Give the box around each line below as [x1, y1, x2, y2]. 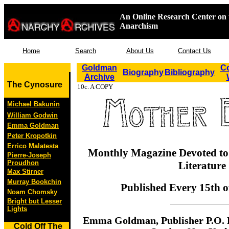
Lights [7, 205, 27, 213]
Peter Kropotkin [7, 132, 57, 140]
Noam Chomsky [7, 188, 57, 196]
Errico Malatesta [7, 142, 58, 150]
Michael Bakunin [7, 100, 60, 108]
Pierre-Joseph [7, 151, 51, 159]
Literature [178, 159, 226, 172]
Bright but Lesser [7, 197, 62, 205]
